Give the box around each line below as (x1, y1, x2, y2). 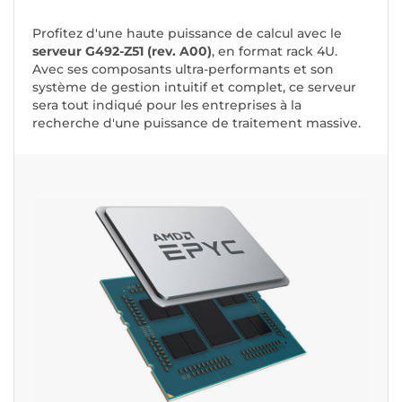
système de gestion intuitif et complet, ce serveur (32, 79, 356, 96)
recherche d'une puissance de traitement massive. (32, 115, 361, 132)
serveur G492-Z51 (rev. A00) (32, 43, 212, 60)
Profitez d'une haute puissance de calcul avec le (32, 25, 342, 42)
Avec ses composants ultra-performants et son (32, 61, 334, 78)
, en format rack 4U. (212, 43, 337, 60)
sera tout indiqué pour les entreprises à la (32, 97, 301, 114)
